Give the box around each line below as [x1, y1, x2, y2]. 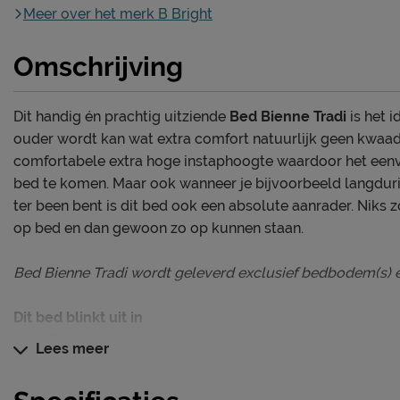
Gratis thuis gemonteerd [49, 360, 212, 378]
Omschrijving [13, 51, 183, 83]
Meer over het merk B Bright [23, 5, 212, 23]
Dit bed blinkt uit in [13, 309, 143, 327]
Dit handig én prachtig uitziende [13, 108, 229, 126]
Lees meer [32, 340, 109, 358]
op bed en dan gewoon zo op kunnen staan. [13, 220, 304, 237]
